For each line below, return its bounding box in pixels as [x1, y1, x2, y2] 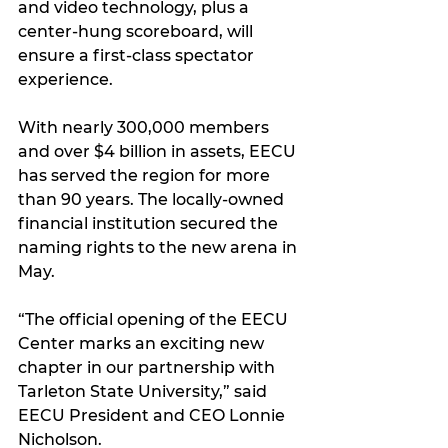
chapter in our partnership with [18, 357, 279, 377]
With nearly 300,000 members [18, 117, 273, 137]
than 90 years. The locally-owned [18, 189, 288, 209]
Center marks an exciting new [18, 333, 268, 353]
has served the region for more [18, 165, 274, 185]
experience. [18, 69, 113, 89]
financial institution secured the [18, 213, 282, 233]
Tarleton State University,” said [18, 381, 271, 401]
